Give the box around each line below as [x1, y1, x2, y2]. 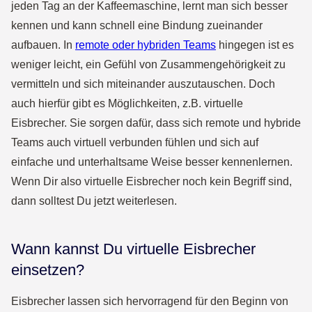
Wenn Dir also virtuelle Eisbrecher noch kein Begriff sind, [11, 175, 292, 187]
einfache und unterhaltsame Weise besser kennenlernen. [11, 156, 292, 168]
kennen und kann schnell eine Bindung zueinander [11, 19, 263, 31]
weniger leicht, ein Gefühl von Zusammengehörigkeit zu [11, 58, 286, 70]
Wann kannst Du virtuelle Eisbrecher [11, 240, 256, 258]
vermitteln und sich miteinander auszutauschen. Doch [11, 78, 275, 90]
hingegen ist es [216, 39, 294, 51]
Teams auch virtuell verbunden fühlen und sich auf [11, 136, 258, 148]
